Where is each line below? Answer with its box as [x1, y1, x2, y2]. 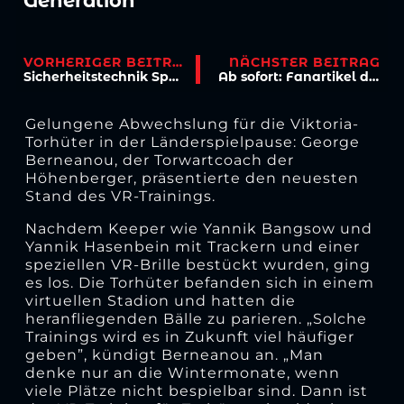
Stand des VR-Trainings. [24, 187, 216, 205]
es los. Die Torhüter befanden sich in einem [24, 273, 374, 291]
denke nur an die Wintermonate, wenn [24, 363, 340, 381]
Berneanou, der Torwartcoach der [24, 151, 294, 169]
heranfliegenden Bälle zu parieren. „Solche [24, 309, 367, 327]
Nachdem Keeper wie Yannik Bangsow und [24, 219, 372, 237]
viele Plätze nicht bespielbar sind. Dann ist [24, 381, 368, 399]
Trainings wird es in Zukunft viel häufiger [24, 327, 354, 345]
